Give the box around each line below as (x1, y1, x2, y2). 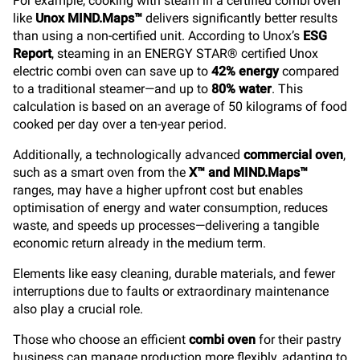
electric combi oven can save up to (13, 63, 211, 79)
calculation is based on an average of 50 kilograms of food (13, 99, 347, 114)
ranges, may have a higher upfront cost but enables (13, 182, 303, 198)
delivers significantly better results (142, 10, 337, 26)
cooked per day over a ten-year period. (13, 117, 227, 132)
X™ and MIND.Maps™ (189, 165, 308, 180)
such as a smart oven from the (13, 165, 189, 180)
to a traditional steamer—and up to (13, 81, 211, 96)
